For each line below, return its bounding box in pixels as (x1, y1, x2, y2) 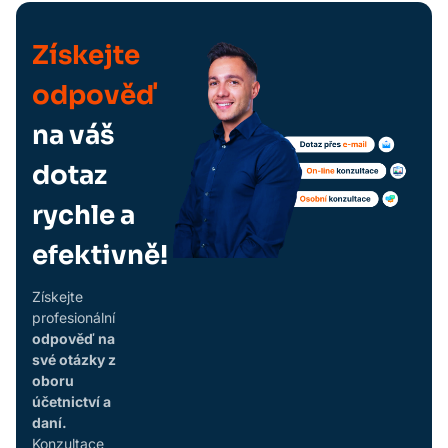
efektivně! (32, 238, 168, 272)
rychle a (32, 198, 135, 232)
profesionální (32, 308, 115, 326)
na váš (32, 118, 114, 152)
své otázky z (32, 350, 116, 368)
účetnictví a (32, 392, 111, 410)
